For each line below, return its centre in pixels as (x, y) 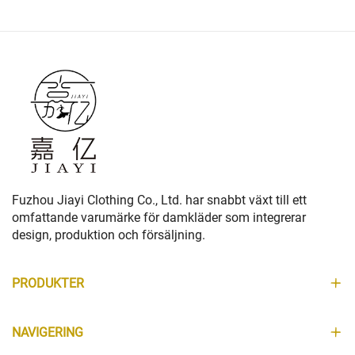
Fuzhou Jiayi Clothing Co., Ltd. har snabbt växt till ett (159, 200)
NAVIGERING (48, 333)
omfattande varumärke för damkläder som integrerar (159, 218)
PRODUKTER (48, 284)
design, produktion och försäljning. (109, 235)
